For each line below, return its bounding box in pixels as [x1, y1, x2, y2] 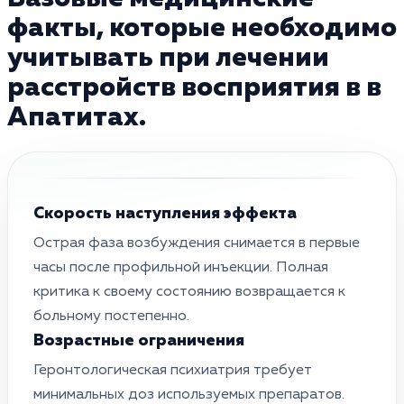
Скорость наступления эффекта [33, 205, 297, 222]
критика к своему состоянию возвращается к [33, 284, 345, 299]
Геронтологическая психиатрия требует [33, 363, 312, 378]
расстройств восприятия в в [7, 74, 381, 102]
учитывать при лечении [7, 44, 329, 72]
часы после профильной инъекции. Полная [33, 260, 328, 275]
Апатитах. [7, 104, 146, 132]
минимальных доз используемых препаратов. [33, 387, 344, 402]
